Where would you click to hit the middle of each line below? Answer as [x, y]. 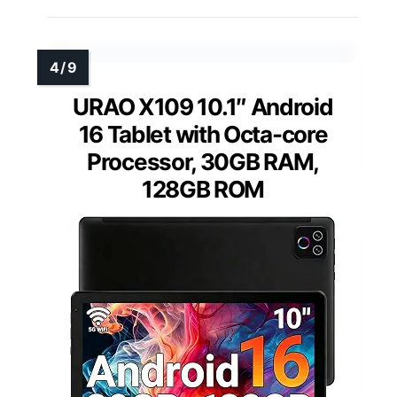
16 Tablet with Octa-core [203, 135]
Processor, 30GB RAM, [203, 162]
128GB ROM [203, 190]
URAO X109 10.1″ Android [203, 107]
